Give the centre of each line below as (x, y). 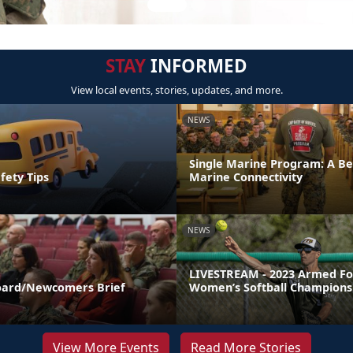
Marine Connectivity (246, 176)
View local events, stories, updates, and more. (176, 90)
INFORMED (197, 66)
